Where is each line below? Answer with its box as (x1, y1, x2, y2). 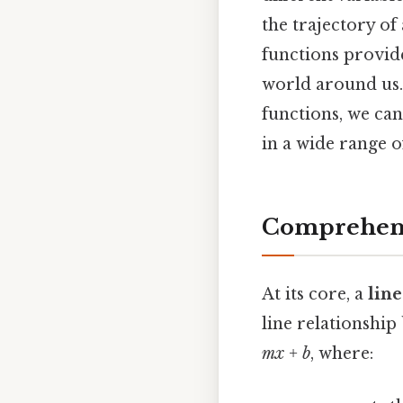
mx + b (262, 343, 310, 363)
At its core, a (262, 283, 368, 304)
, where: (310, 343, 373, 363)
